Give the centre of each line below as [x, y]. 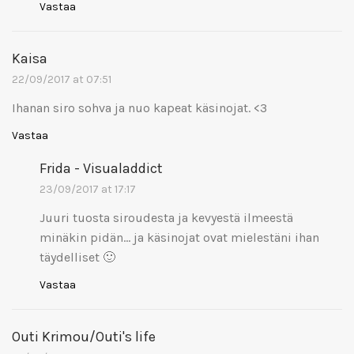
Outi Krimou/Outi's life [84, 336]
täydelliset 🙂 [77, 257]
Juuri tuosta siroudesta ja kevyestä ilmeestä [166, 217]
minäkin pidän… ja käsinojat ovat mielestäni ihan [179, 237]
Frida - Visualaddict [101, 168]
